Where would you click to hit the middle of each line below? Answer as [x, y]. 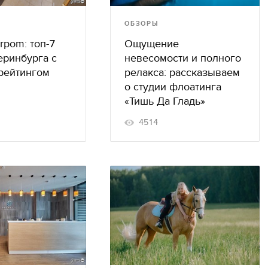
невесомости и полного [183, 58]
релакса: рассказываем [182, 72]
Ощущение [152, 44]
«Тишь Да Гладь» [165, 101]
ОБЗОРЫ [142, 23]
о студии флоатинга [173, 87]
